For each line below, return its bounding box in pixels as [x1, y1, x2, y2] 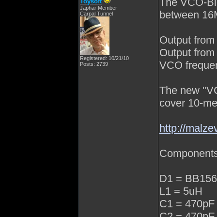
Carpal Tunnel [80, 11, 113, 16]
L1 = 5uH [159, 185, 202, 197]
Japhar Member [80, 5, 117, 11]
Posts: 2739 [80, 61, 108, 67]
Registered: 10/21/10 [80, 55, 129, 61]
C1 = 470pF [159, 198, 215, 210]
